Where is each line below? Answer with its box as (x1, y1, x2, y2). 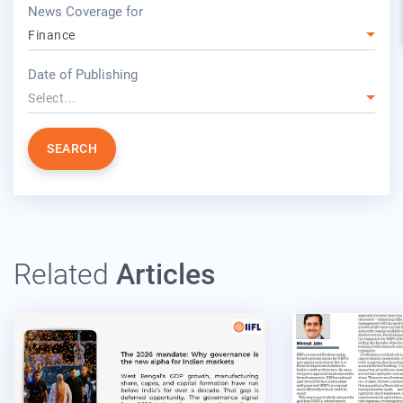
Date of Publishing (28, 66, 138, 83)
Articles (109, 256, 216, 291)
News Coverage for (28, 3, 143, 20)
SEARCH (47, 140, 97, 156)
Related (13, 256, 109, 291)
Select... (28, 90, 76, 105)
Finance (28, 27, 76, 42)
